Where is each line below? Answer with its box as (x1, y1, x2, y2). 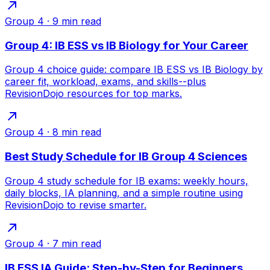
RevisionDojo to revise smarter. (5, 198, 146, 211)
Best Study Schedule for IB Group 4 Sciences (5, 149, 247, 164)
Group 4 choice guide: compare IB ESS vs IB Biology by (5, 63, 263, 76)
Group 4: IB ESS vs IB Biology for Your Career (5, 38, 248, 52)
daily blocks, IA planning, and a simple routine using (5, 186, 243, 199)
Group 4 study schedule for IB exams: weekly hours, (5, 174, 248, 187)
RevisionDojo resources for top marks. (5, 87, 182, 100)
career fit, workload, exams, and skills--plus (5, 75, 206, 88)
